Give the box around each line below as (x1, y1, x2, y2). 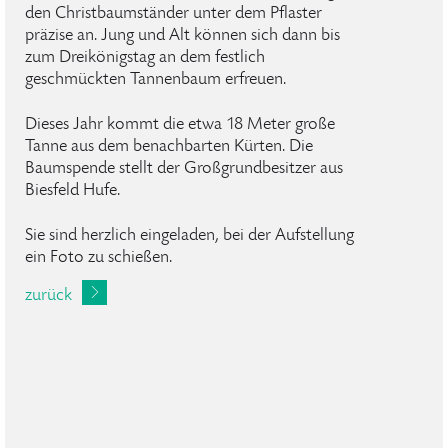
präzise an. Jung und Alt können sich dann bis (25, 27, 340, 45)
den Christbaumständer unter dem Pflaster (25, 5, 322, 23)
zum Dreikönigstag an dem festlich (25, 49, 265, 67)
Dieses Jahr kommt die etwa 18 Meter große (25, 116, 335, 134)
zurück (25, 287, 72, 305)
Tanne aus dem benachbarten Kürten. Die (25, 138, 313, 156)
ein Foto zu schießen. (25, 249, 172, 267)
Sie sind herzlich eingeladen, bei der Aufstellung (25, 227, 354, 245)
